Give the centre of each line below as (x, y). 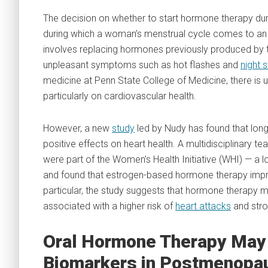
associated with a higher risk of (109, 206)
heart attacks (203, 206)
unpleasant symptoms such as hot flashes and (142, 65)
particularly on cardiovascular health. (120, 96)
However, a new (77, 128)
